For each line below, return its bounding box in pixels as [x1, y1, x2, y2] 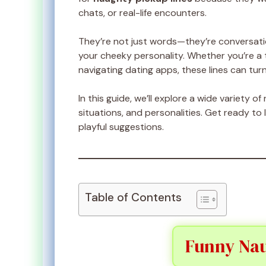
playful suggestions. [78, 121, 164, 134]
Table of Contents [85, 190, 182, 205]
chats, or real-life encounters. [78, 7, 207, 20]
